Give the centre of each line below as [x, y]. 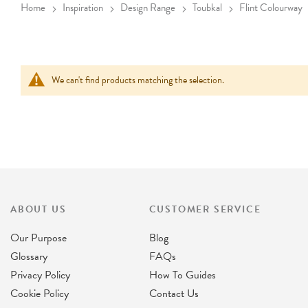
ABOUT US [38, 209]
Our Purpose [38, 238]
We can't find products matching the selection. [138, 80]
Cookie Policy [40, 293]
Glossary [29, 256]
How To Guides [182, 275]
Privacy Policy [40, 275]
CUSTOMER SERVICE [205, 209]
